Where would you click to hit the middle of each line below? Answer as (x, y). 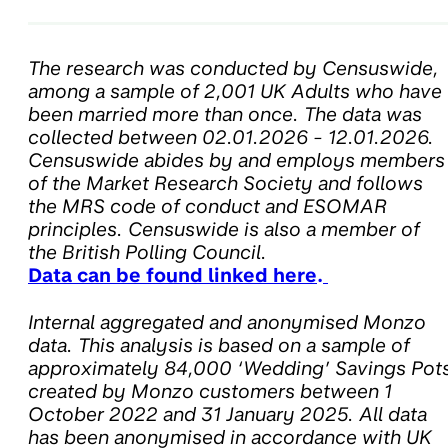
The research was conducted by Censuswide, (233, 68)
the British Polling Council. (147, 252)
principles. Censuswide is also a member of (224, 229)
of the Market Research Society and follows (225, 183)
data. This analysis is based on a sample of (219, 345)
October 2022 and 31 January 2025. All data (227, 414)
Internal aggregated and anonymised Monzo (227, 322)
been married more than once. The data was (225, 114)
